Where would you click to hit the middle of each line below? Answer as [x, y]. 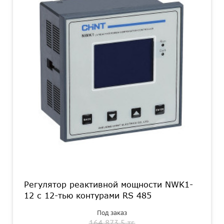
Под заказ [112, 212]
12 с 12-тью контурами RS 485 [88, 195]
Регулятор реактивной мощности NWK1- [108, 184]
